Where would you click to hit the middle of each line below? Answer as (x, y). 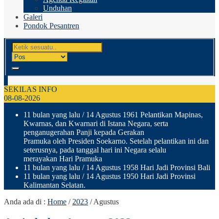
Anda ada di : (26, 201)
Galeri (33, 17)
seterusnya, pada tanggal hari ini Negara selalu (95, 150)
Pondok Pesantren (51, 26)
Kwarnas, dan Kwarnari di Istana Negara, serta (96, 123)
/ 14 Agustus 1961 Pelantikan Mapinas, (142, 114)
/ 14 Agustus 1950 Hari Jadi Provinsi (138, 176)
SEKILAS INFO (31, 89)
